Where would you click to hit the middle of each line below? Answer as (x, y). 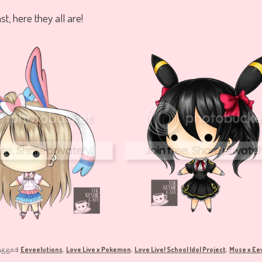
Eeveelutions (41, 249)
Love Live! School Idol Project (180, 249)
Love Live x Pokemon (98, 249)
